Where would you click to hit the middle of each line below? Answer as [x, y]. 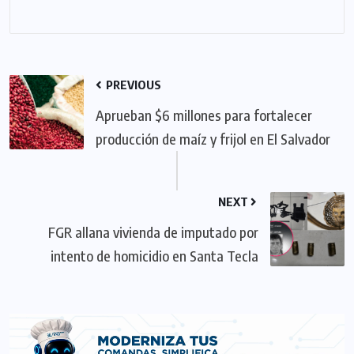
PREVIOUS [132, 84]
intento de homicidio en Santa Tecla [154, 255]
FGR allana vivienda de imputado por [153, 232]
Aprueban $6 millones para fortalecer [204, 115]
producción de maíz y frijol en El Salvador [213, 138]
